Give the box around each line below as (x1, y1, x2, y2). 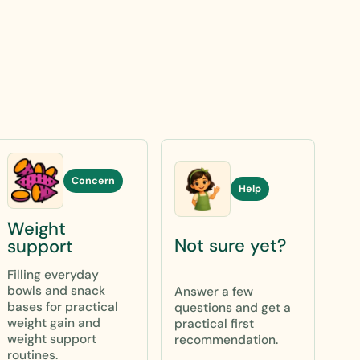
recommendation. (174, 331, 278, 348)
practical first (174, 315, 254, 332)
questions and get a (174, 299, 291, 316)
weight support (7, 330, 96, 347)
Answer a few (174, 283, 253, 300)
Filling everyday (7, 266, 99, 283)
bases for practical (7, 298, 118, 315)
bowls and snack (7, 282, 105, 299)
